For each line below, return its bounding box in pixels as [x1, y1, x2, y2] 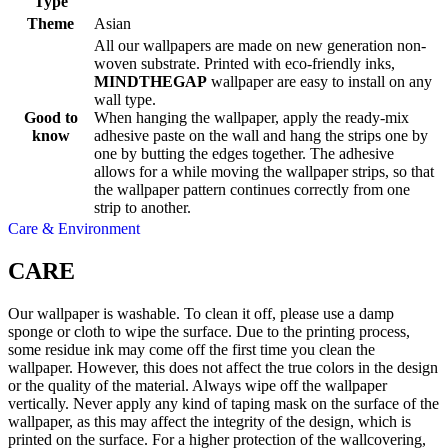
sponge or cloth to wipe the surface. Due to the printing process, [8, 322, 410, 340]
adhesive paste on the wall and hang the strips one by [94, 127, 428, 145]
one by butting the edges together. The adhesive [94, 145, 394, 163]
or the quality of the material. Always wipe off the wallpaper [8, 376, 387, 394]
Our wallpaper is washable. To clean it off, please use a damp [8, 304, 394, 322]
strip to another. [94, 199, 191, 217]
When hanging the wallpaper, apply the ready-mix [94, 109, 409, 127]
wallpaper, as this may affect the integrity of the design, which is [8, 412, 411, 430]
